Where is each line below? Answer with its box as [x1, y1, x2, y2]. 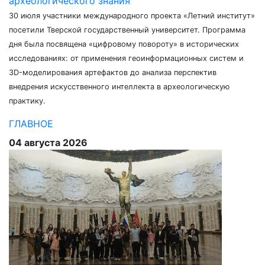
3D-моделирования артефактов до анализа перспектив [9, 68, 216, 77]
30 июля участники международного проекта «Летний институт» [9, 11, 255, 20]
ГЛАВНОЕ [9, 118, 53, 130]
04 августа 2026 [9, 137, 88, 148]
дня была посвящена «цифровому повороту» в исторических [9, 40, 239, 49]
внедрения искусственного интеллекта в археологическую [9, 82, 230, 91]
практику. [9, 96, 46, 105]
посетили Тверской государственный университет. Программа [9, 25, 245, 34]
